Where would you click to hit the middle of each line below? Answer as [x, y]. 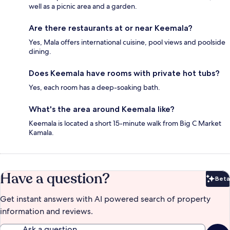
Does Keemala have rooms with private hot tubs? [124, 73]
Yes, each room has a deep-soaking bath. [94, 87]
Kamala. [41, 132]
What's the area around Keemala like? [102, 109]
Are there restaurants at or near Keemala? [111, 28]
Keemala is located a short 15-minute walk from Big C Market [125, 123]
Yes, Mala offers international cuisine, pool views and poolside [127, 42]
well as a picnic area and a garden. [83, 6]
